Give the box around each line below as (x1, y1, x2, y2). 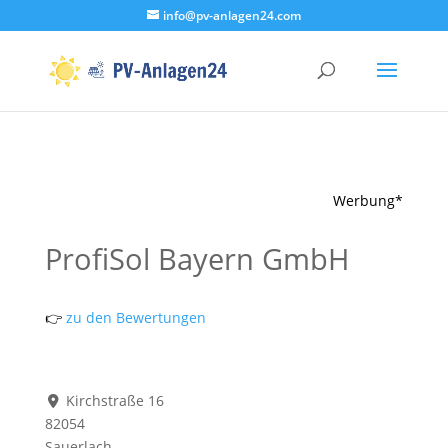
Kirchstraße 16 (66, 391, 165, 410)
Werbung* (333, 191, 404, 210)
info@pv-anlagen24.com (162, 7, 301, 24)
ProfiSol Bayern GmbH (44, 239, 349, 278)
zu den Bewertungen (61, 308, 206, 327)
